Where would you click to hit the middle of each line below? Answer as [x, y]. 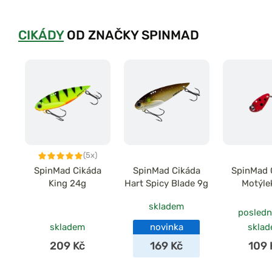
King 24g [68, 184]
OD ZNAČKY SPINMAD [131, 35]
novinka [166, 227]
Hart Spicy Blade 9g [167, 184]
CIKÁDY [41, 35]
